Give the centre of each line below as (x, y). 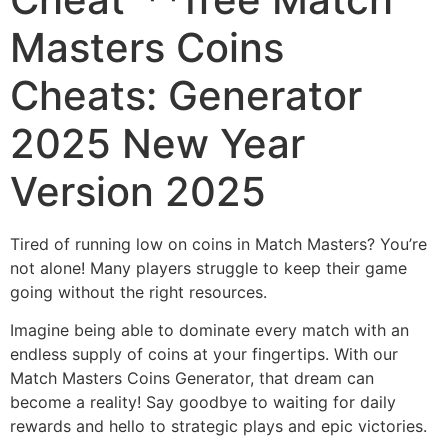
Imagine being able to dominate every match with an (209, 330)
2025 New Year (157, 143)
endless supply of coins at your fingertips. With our (204, 354)
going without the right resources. (138, 292)
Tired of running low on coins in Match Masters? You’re (218, 244)
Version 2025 (138, 191)
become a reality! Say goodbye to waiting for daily (203, 402)
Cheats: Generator (186, 95)
